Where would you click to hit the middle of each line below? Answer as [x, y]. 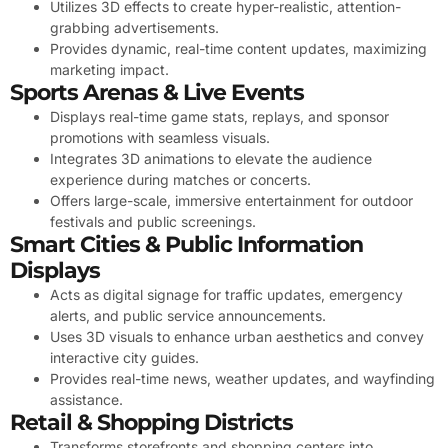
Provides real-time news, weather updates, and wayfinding [242, 379]
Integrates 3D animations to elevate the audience [211, 159]
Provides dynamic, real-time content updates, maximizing [238, 49]
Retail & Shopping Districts [151, 423]
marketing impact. [109, 70]
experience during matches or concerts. [180, 180]
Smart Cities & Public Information [186, 245]
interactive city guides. [124, 358]
